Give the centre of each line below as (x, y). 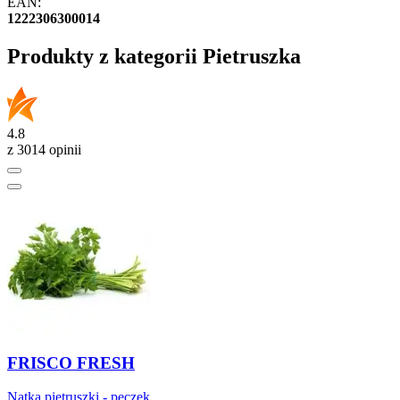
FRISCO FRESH (71, 362)
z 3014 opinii (44, 149)
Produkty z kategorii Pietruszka (154, 57)
